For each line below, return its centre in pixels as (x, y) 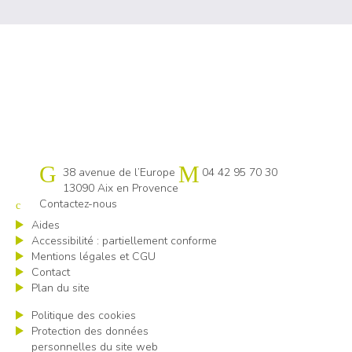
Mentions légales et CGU (93, 256)
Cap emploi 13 (75, 172)
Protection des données (90, 331)
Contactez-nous (78, 203)
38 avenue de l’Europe (119, 172)
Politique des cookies (84, 315)
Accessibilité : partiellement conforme (124, 240)
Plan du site (60, 288)
